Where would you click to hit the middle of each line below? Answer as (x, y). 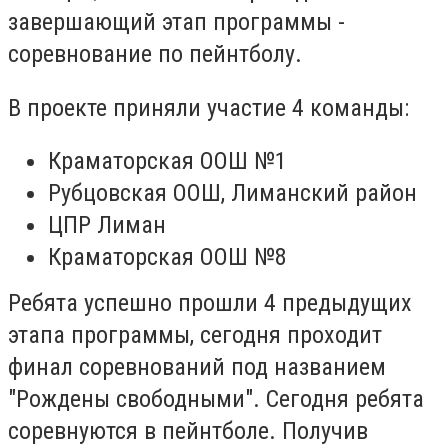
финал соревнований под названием (197, 367)
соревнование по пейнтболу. (158, 54)
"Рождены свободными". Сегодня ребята (216, 399)
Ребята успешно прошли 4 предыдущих (210, 303)
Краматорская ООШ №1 (167, 161)
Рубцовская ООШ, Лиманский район (232, 193)
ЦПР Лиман (107, 225)
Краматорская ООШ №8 (167, 257)
